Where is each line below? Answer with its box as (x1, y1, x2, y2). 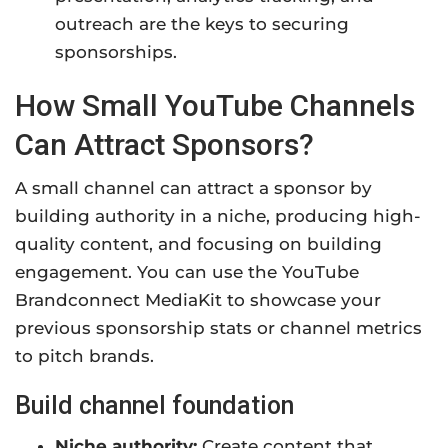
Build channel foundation (15, 391, 294, 421)
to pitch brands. (15, 346, 154, 367)
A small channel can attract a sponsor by (15, 178, 372, 199)
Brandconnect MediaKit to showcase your (15, 290, 381, 311)
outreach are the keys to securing (55, 14, 349, 35)
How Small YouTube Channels (15, 88, 415, 124)
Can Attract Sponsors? (15, 127, 314, 163)
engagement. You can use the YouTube (15, 262, 359, 283)
